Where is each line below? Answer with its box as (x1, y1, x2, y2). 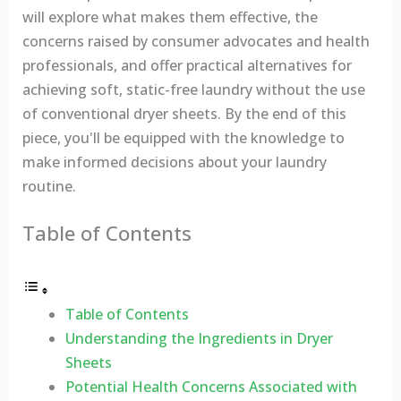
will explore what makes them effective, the (21, 6, 318, 27)
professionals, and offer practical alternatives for (21, 55, 352, 75)
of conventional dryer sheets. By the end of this (21, 103, 346, 124)
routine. (21, 175, 76, 196)
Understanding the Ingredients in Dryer (64, 328, 333, 349)
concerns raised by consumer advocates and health (21, 30, 370, 51)
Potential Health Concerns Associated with (64, 377, 357, 397)
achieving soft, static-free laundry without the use (21, 79, 365, 99)
